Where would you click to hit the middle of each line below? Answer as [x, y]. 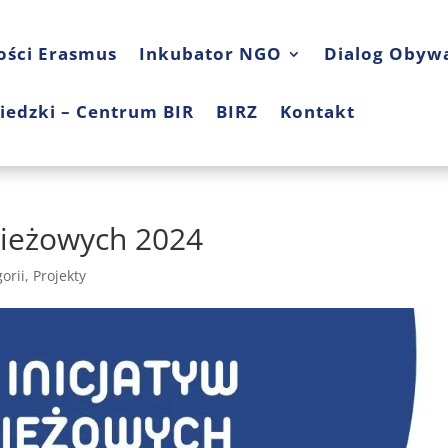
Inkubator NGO [211, 53]
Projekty [60, 275]
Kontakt [317, 111]
